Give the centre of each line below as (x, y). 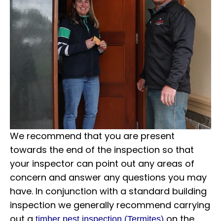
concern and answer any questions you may (108, 177)
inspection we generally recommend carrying (110, 205)
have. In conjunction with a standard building (108, 191)
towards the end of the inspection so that (102, 149)
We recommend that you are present (92, 136)
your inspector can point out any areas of (102, 163)
